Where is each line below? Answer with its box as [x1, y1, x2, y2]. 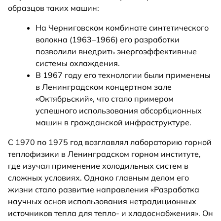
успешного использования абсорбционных [36, 105, 202, 115]
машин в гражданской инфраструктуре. [36, 117, 191, 127]
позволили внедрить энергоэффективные [36, 46, 197, 56]
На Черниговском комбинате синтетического [36, 22, 209, 33]
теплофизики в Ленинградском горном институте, [8, 148, 201, 159]
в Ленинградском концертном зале [36, 81, 172, 92]
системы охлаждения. [36, 58, 120, 68]
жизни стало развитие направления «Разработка [8, 184, 199, 194]
